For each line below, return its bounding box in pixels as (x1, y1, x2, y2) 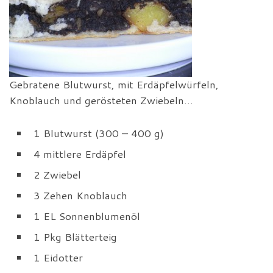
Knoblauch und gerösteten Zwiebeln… (9, 93, 193, 108)
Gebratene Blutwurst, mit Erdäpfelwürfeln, (9, 77, 219, 92)
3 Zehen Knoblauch (34, 188, 127, 203)
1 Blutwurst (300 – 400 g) (34, 126, 164, 141)
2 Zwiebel (34, 168, 81, 182)
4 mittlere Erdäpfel (34, 147, 126, 161)
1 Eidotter (34, 250, 83, 265)
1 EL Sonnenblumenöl (34, 209, 140, 224)
